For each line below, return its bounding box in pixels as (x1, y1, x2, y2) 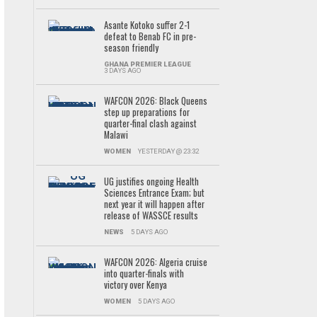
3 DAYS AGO (103, 67, 141, 74)
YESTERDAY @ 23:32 (137, 147, 199, 155)
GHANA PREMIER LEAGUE (103, 60, 191, 68)
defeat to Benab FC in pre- (103, 30, 196, 43)
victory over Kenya (103, 278, 167, 292)
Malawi (103, 128, 128, 142)
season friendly (103, 41, 158, 54)
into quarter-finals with (103, 267, 184, 280)
